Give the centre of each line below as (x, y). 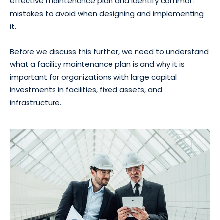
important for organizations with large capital (93, 77)
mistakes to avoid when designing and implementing (107, 14)
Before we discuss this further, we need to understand (109, 51)
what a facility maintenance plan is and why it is (97, 64)
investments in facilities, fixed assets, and (86, 90)
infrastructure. (36, 102)
